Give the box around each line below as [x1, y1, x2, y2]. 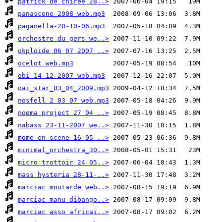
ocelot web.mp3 [18, 59, 73, 67]
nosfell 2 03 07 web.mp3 [18, 97, 109, 105]
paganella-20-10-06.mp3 [18, 22, 105, 30]
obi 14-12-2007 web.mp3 [18, 72, 105, 80]
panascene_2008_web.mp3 [18, 10, 105, 18]
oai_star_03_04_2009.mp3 [18, 84, 109, 92]
